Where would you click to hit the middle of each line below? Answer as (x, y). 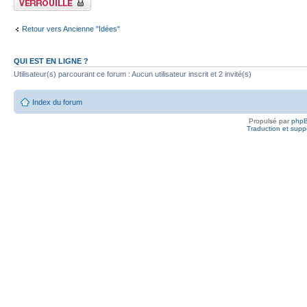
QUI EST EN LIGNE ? (51, 61)
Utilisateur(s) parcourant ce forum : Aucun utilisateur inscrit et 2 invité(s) (133, 74)
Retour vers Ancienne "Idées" (71, 29)
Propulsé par (270, 121)
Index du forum (57, 102)
